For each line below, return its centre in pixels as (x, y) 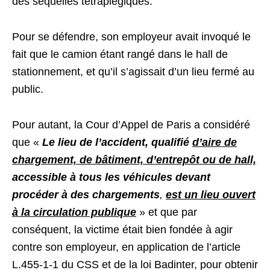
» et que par (167, 212)
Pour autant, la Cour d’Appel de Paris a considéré (131, 125)
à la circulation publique (74, 212)
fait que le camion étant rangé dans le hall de (120, 54)
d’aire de (215, 142)
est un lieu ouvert (211, 195)
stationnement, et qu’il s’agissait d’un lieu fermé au (133, 72)
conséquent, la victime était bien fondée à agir (122, 230)
